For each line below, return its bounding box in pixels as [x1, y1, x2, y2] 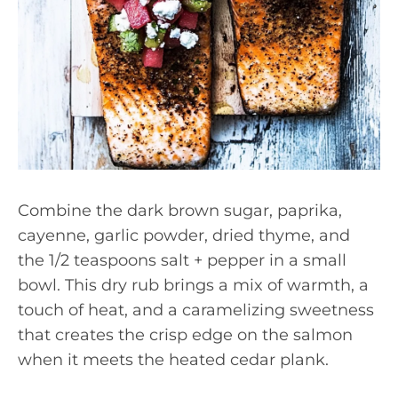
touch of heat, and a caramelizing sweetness [18, 300, 374, 320]
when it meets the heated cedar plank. [18, 350, 329, 370]
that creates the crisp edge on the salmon [18, 325, 353, 345]
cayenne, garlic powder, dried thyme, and [18, 226, 350, 245]
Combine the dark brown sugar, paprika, [18, 201, 342, 220]
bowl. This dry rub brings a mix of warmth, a [18, 275, 369, 295]
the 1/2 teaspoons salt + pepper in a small [18, 251, 346, 270]
